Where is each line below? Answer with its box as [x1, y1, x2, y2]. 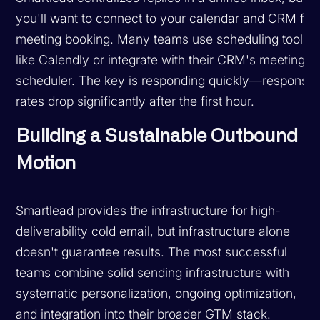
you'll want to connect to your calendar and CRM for [16, 10, 316, 26]
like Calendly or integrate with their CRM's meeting [16, 51, 306, 67]
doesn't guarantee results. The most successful [16, 244, 288, 259]
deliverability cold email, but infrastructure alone [16, 223, 291, 239]
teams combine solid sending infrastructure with [16, 264, 290, 280]
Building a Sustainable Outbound [16, 126, 299, 146]
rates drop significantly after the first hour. [16, 93, 255, 109]
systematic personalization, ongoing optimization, [16, 285, 297, 301]
